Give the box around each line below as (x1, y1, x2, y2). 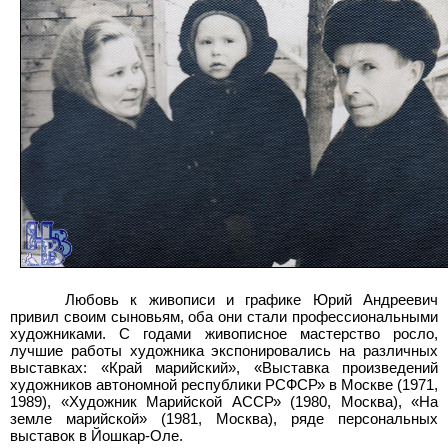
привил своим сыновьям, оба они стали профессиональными (10, 308, 438, 325)
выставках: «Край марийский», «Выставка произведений (10, 359, 438, 376)
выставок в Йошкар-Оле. (10, 427, 183, 444)
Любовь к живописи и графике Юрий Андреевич (65, 291, 438, 308)
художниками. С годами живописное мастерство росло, (10, 325, 438, 342)
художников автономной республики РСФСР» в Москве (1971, (10, 376, 438, 393)
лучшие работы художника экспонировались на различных (10, 342, 438, 359)
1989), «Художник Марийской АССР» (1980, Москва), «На (10, 393, 438, 410)
